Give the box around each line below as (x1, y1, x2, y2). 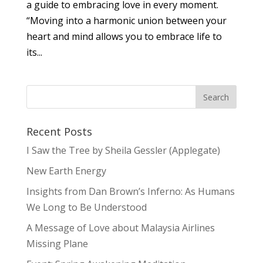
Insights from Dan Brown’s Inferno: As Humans (26, 185, 235, 198)
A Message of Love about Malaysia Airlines (26, 221, 215, 234)
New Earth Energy (26, 164, 106, 177)
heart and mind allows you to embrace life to (26, 30, 222, 43)
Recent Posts (26, 124, 92, 139)
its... (26, 46, 42, 59)
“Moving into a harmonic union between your (26, 14, 227, 27)
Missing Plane (26, 237, 88, 250)
